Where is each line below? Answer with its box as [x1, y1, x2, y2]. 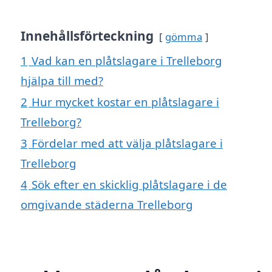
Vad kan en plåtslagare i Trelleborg [32, 52, 222, 68]
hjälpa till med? [21, 72, 103, 88]
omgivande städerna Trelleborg [21, 196, 193, 212]
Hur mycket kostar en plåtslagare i [32, 93, 219, 109]
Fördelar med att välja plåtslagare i [32, 135, 223, 151]
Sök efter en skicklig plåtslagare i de [32, 176, 227, 192]
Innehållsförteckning [21, 27, 154, 44]
